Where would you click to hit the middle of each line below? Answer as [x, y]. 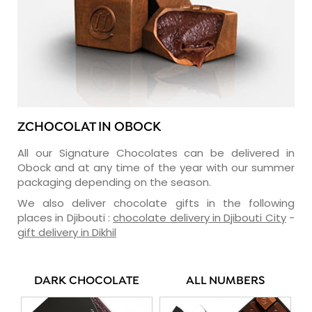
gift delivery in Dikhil [67, 232]
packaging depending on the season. [114, 182]
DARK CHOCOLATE [87, 281]
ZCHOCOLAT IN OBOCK [89, 127]
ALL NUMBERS [225, 281]
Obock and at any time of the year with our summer [156, 167]
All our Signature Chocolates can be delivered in [156, 153]
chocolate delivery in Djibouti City [200, 217]
